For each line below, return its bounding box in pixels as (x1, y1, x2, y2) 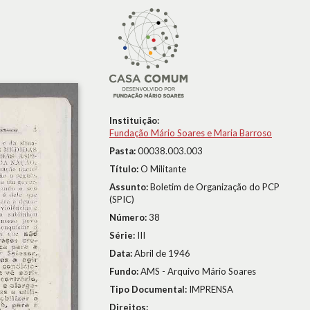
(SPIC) (109, 194, 134, 205)
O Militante (140, 163, 186, 174)
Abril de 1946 (134, 248, 190, 259)
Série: (109, 230, 137, 241)
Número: (109, 212, 149, 223)
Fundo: (109, 266, 140, 277)
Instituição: (109, 115, 159, 126)
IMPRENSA (189, 284, 233, 295)
